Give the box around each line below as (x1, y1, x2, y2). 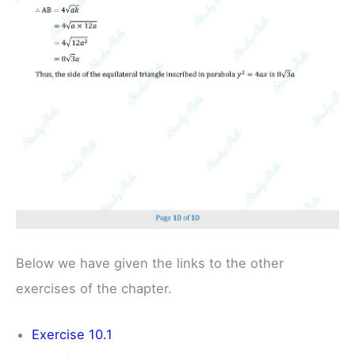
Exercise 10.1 (32, 326, 113, 342)
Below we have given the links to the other (16, 254, 284, 271)
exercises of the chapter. (16, 280, 172, 296)
